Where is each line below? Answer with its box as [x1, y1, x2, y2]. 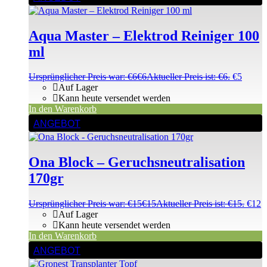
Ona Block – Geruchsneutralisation [29, 154, 245, 170]
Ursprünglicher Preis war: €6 [29, 72, 137, 82]
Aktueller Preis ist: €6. [147, 72, 230, 82]
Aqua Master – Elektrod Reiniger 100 [29, 27, 259, 44]
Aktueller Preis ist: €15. [156, 198, 244, 209]
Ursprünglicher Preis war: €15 [29, 198, 142, 209]
